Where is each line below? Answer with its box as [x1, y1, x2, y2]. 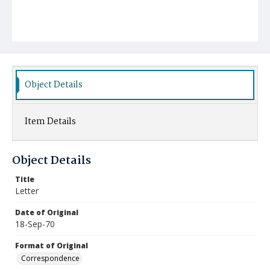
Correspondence [21, 253, 80, 263]
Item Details [25, 115, 76, 129]
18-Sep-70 [15, 218, 55, 230]
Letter [15, 185, 39, 196]
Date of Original [15, 207, 78, 218]
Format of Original [15, 240, 88, 251]
